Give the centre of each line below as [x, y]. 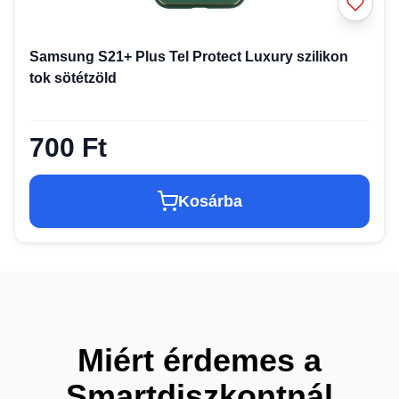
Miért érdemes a [199, 360]
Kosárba [210, 201]
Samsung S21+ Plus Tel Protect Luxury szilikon [189, 56]
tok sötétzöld [73, 77]
